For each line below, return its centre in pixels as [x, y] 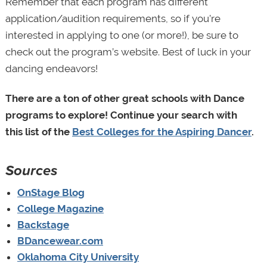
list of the [47, 132]
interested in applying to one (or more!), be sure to [122, 35]
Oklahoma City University [78, 257]
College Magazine [60, 209]
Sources [31, 170]
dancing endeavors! [51, 69]
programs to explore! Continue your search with [121, 115]
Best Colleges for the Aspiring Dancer [162, 132]
